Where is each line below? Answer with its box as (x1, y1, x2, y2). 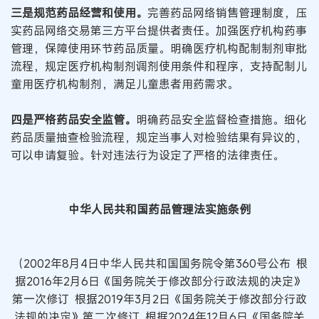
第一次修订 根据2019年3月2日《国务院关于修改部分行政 (12, 291, 307, 307)
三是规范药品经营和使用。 (11, 4, 147, 21)
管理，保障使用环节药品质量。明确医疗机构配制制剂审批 (11, 40, 307, 56)
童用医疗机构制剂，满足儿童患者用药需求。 (11, 75, 239, 92)
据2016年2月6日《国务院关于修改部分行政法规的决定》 (14, 273, 305, 289)
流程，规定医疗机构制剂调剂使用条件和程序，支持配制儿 (11, 58, 307, 74)
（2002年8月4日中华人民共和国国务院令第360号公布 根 (11, 255, 308, 271)
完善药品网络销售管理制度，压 (147, 4, 307, 21)
